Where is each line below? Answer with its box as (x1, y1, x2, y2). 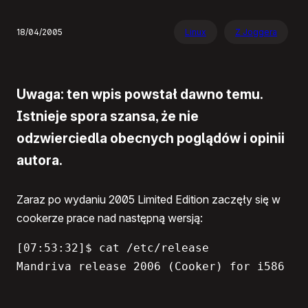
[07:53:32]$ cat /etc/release (16, 241, 216, 255)
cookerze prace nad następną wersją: (16, 211, 203, 225)
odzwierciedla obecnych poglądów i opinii (16, 129, 285, 146)
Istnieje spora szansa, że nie (16, 107, 199, 124)
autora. (16, 151, 63, 168)
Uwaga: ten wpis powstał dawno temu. (16, 85, 263, 102)
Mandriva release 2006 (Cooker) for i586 (16, 260, 285, 274)
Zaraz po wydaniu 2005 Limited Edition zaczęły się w (16, 192, 280, 207)
